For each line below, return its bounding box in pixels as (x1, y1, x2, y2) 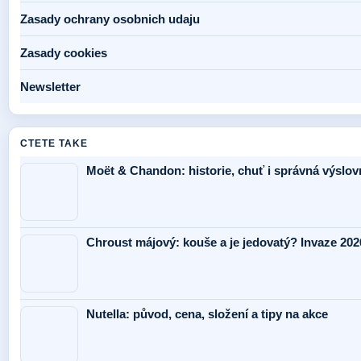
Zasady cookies (20, 46, 107, 60)
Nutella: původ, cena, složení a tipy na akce (86, 307, 328, 322)
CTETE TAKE (20, 138, 88, 150)
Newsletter (20, 80, 81, 94)
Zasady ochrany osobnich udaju (20, 12, 200, 27)
